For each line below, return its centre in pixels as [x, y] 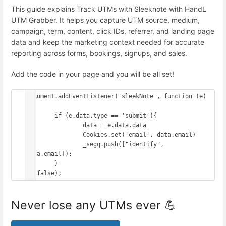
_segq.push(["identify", [54, 145]
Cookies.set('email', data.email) [54, 135]
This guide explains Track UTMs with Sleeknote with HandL [109, 9]
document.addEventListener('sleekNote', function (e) [116, 97]
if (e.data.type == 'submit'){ [40, 116]
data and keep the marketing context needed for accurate [108, 42]
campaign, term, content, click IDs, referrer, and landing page [113, 31]
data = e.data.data [54, 125]
